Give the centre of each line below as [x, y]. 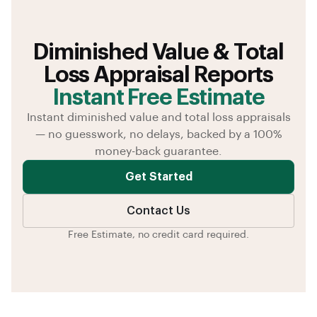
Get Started [158, 177]
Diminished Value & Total [158, 52]
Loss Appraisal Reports [158, 75]
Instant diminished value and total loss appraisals [158, 117]
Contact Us [158, 211]
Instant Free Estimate [158, 97]
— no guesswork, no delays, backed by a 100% [158, 134]
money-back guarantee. [158, 151]
